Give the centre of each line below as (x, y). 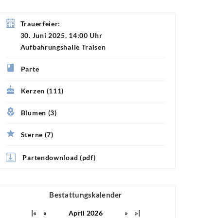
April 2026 (86, 213)
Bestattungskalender (86, 194)
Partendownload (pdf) (59, 157)
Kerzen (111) (42, 91)
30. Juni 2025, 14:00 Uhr (61, 36)
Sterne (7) (37, 135)
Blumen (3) (39, 113)
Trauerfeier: (40, 24)
